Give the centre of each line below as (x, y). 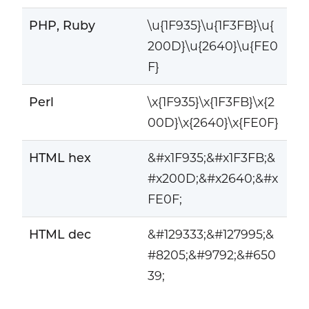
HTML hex (60, 158)
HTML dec (60, 235)
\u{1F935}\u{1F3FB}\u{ (210, 26)
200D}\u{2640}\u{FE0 (212, 46)
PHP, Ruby (62, 26)
